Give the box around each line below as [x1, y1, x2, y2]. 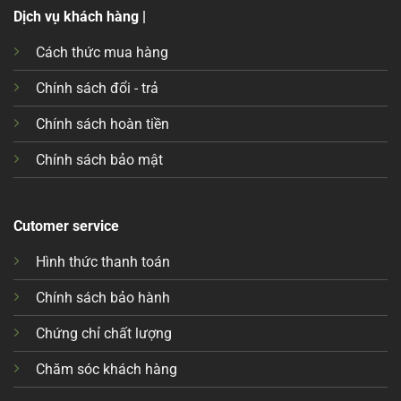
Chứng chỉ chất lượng [35, 324, 172, 342]
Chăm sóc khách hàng [35, 360, 177, 378]
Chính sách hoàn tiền [35, 115, 169, 133]
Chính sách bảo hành [35, 288, 170, 306]
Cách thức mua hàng [35, 44, 168, 62]
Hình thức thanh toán [35, 252, 170, 270]
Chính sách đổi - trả [35, 80, 158, 98]
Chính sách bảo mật [35, 151, 163, 169]
